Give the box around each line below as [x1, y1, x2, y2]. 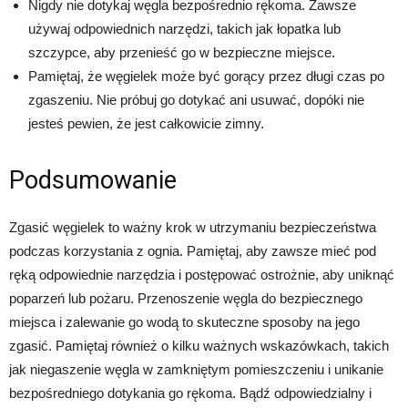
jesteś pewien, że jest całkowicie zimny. [28, 116, 264, 131]
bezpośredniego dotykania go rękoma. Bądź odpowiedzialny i [9, 385, 372, 401]
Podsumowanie [9, 166, 177, 195]
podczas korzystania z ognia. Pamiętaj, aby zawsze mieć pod [9, 243, 376, 259]
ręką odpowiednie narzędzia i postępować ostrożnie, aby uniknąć [9, 267, 394, 282]
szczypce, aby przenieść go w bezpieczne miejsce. [28, 45, 335, 60]
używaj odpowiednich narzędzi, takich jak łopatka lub [28, 21, 341, 36]
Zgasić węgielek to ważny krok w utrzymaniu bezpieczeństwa [9, 219, 376, 235]
